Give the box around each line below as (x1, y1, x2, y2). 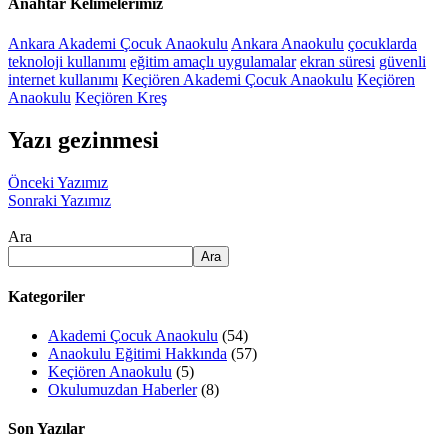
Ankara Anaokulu (231, 34, 344, 52)
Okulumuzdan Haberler (48, 381, 197, 399)
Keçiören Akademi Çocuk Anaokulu (122, 70, 353, 88)
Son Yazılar (8, 420, 85, 438)
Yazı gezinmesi (8, 126, 159, 153)
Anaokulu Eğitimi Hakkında (48, 345, 227, 363)
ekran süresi (300, 52, 375, 70)
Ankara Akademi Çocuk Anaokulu (8, 34, 228, 52)
